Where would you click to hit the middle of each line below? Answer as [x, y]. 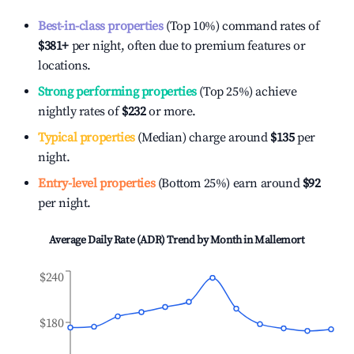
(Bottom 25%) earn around [228, 183]
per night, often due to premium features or [187, 46]
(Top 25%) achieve [247, 92]
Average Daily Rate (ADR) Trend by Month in [152, 240]
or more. [171, 111]
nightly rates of [80, 111]
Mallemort [280, 240]
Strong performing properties [117, 92]
